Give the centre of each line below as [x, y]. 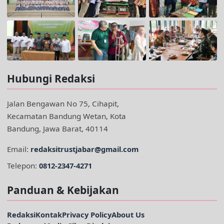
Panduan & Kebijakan [63, 190]
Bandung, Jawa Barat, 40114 [57, 129]
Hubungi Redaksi [51, 79]
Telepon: [23, 166]
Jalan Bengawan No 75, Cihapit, [63, 104]
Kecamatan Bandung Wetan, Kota [66, 116]
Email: [19, 149]
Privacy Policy [87, 215]
